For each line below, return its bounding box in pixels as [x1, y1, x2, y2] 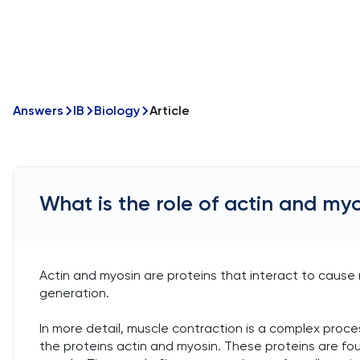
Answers [13, 103, 63, 118]
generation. [39, 285, 109, 301]
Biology [94, 103, 140, 118]
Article [149, 103, 190, 118]
